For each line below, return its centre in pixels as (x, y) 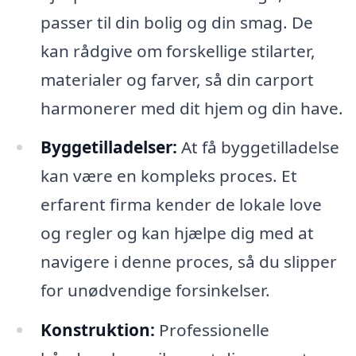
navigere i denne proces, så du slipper (188, 262)
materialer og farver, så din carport (177, 79)
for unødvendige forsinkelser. (155, 290)
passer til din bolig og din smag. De (176, 22)
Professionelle (212, 330)
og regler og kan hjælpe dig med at (177, 233)
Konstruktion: (97, 330)
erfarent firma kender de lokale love (181, 205)
